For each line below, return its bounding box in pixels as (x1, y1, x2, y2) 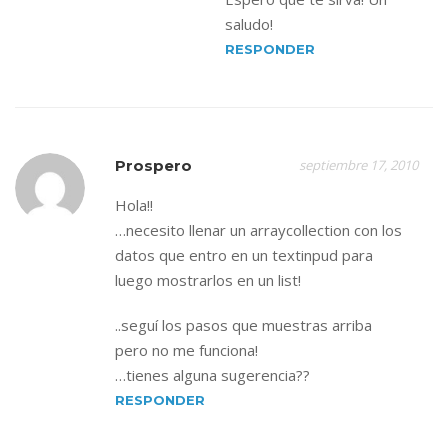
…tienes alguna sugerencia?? (115, 365, 310, 385)
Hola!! (115, 195, 153, 215)
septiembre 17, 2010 (299, 156, 418, 174)
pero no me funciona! (115, 340, 258, 360)
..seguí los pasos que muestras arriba (115, 315, 372, 335)
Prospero (115, 156, 192, 175)
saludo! (225, 14, 273, 34)
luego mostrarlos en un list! (115, 270, 301, 290)
